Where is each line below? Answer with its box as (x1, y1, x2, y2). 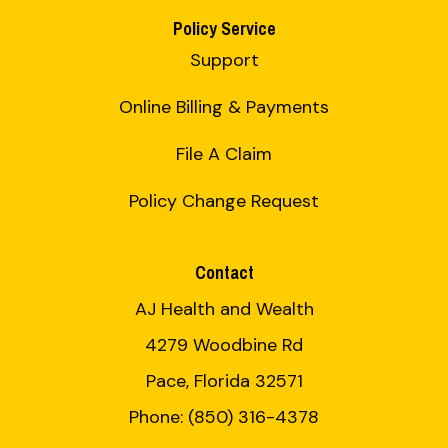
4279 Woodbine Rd (145, 333, 303, 358)
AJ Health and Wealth (134, 297, 314, 322)
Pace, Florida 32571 (145, 369, 303, 394)
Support (189, 48, 259, 73)
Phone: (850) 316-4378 (129, 405, 319, 430)
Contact (194, 261, 254, 285)
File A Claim (176, 142, 272, 167)
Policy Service (172, 17, 276, 41)
